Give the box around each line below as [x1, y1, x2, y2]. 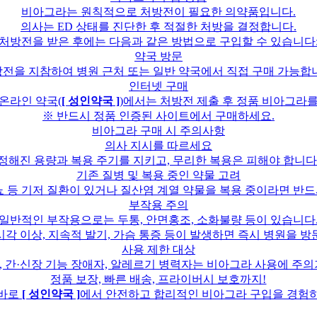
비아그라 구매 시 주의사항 [91, 125, 225, 137]
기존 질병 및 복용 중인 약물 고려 [76, 169, 241, 182]
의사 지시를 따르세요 [104, 139, 212, 152]
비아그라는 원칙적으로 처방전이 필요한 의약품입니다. [21, 6, 296, 18]
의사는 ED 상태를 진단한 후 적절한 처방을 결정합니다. [20, 21, 296, 33]
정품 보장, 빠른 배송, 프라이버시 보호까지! [50, 273, 267, 286]
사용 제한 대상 [121, 243, 195, 256]
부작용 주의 [128, 199, 188, 212]
